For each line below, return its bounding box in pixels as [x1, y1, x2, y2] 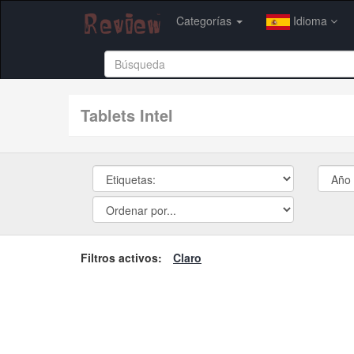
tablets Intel [89, 103, 173, 126]
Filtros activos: [81, 249, 162, 265]
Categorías [176, 13, 235, 28]
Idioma [290, 13, 330, 28]
